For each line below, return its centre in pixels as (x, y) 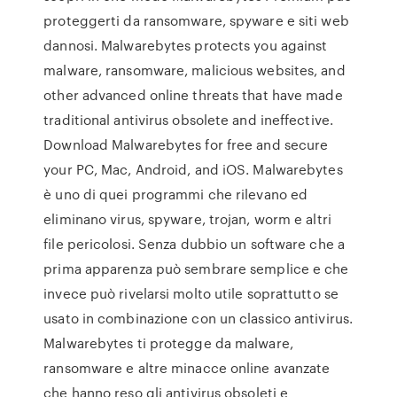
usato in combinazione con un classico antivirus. (198, 318)
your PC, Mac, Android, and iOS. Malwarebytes (193, 169)
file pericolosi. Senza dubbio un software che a (194, 244)
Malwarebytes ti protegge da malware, (168, 343)
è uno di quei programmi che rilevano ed (176, 194)
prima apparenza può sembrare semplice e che (196, 269)
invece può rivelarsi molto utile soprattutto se (191, 293)
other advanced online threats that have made (193, 95)
